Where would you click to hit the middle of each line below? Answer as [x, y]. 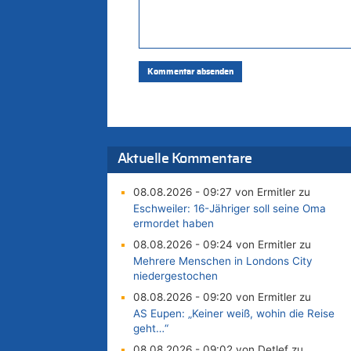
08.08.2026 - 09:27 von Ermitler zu [221, 192]
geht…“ [150, 329]
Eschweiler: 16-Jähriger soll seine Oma [229, 209]
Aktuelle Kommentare [185, 159]
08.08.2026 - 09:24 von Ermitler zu [222, 245]
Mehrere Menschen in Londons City [223, 261]
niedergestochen [175, 276]
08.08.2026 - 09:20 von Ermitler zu [222, 297]
